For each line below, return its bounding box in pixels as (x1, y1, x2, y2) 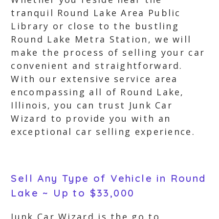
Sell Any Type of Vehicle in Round (11, 172, 206, 184)
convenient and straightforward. (11, 60, 183, 71)
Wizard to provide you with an (11, 112, 171, 124)
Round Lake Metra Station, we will (11, 33, 192, 45)
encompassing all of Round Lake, (11, 86, 184, 98)
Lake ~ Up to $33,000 (11, 187, 135, 199)
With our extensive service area (11, 73, 178, 85)
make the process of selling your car (11, 46, 205, 58)
